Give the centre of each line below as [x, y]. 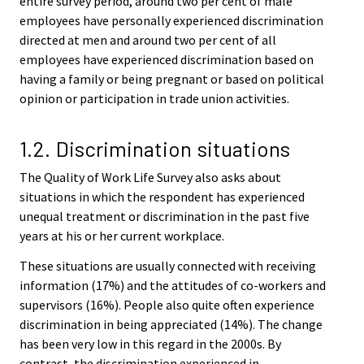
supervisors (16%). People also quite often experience [167, 304]
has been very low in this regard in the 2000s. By [150, 343]
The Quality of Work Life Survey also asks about [150, 177]
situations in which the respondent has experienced [162, 196]
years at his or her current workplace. [122, 235]
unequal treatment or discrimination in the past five [165, 216]
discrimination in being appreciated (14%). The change [171, 324]
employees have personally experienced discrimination [171, 21]
